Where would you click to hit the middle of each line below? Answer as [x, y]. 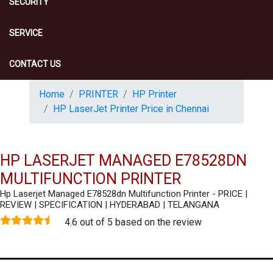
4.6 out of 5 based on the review [133, 222]
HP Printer [154, 94]
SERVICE [26, 33]
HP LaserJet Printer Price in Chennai [131, 109]
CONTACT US [35, 64]
